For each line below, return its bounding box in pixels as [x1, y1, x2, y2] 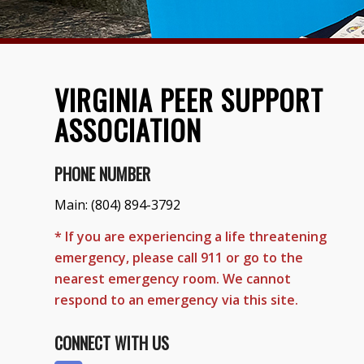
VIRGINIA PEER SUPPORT [54, 79, 323, 120]
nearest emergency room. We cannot [54, 270, 291, 288]
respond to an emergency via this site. [54, 291, 298, 310]
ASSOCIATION [54, 109, 201, 150]
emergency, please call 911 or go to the [54, 249, 303, 267]
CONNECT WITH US [54, 330, 169, 355]
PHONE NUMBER [54, 162, 150, 186]
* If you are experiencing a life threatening [54, 227, 327, 246]
